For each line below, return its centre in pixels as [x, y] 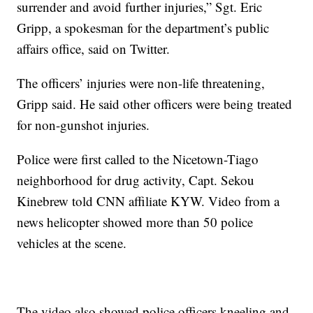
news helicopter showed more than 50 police [135, 222]
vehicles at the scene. [72, 243]
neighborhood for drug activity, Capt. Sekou [136, 180]
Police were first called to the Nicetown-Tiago [138, 159]
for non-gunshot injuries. [83, 125]
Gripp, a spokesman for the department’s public [143, 28]
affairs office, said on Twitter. [94, 49]
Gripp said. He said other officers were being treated [155, 104]
